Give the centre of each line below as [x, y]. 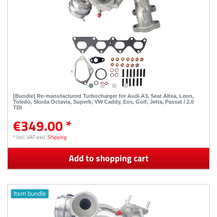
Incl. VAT [26, 137]
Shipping [57, 137]
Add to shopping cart [108, 158]
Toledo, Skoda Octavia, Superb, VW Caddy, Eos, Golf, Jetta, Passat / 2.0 [104, 102]
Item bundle [30, 194]
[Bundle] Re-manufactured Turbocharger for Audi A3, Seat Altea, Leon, [104, 96]
